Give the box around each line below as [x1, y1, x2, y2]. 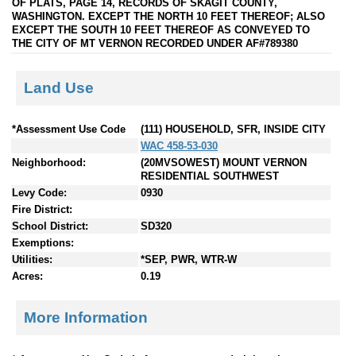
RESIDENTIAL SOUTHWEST [141, 170, 279, 183]
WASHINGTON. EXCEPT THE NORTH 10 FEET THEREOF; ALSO [12, 10, 325, 22]
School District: [12, 220, 88, 233]
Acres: [12, 270, 43, 283]
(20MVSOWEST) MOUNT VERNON [141, 157, 307, 169]
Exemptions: [12, 237, 74, 250]
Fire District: [12, 203, 72, 216]
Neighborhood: [12, 157, 86, 169]
